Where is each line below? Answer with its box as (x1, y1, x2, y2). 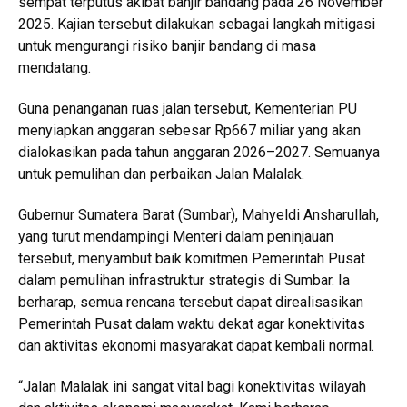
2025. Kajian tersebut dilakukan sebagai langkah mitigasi (18, 15, 375, 33)
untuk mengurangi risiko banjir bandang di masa (18, 36, 316, 55)
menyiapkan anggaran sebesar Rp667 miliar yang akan (18, 121, 361, 139)
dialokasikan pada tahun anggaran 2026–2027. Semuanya (18, 143, 380, 161)
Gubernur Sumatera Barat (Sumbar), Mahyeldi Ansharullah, (18, 205, 379, 223)
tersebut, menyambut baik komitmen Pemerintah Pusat (18, 249, 365, 267)
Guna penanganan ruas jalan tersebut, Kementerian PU (18, 99, 357, 117)
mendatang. (18, 58, 91, 76)
